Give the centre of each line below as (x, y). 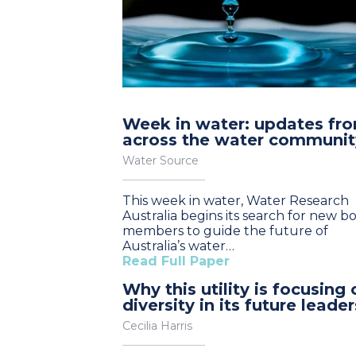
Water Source (161, 161)
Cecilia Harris (157, 326)
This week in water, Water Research (236, 201)
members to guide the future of (225, 231)
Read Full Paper (176, 261)
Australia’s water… (178, 246)
